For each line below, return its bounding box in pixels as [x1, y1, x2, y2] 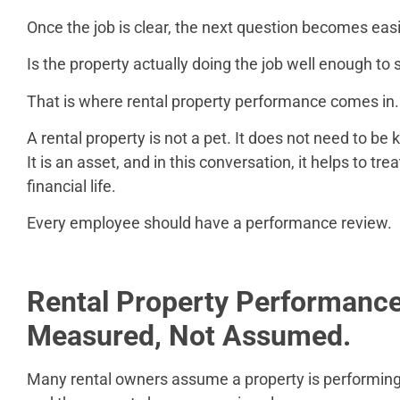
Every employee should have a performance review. [27, 213, 392, 233]
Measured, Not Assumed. [27, 319, 351, 354]
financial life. [27, 177, 116, 196]
